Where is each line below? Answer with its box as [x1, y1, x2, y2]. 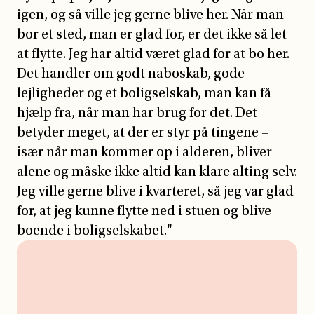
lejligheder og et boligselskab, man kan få [17, 85, 271, 101]
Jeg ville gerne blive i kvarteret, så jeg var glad [17, 183, 294, 199]
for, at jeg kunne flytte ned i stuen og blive [17, 203, 271, 219]
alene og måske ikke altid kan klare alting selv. [17, 163, 297, 179]
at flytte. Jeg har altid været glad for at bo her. [17, 46, 289, 62]
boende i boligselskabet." [17, 222, 172, 238]
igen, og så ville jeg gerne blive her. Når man [17, 6, 284, 22]
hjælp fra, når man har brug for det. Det [17, 104, 257, 121]
